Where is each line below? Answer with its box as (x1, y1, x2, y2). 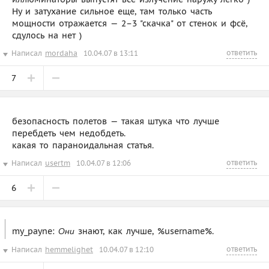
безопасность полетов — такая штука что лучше (12, 115, 219, 127)
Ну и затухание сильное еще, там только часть (12, 5, 212, 17)
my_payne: (12, 225, 58, 237)
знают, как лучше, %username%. (74, 225, 214, 237)
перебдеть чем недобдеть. (12, 127, 125, 139)
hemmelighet (45, 244, 93, 254)
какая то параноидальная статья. (12, 139, 154, 151)
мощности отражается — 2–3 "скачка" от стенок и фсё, (12, 17, 247, 29)
